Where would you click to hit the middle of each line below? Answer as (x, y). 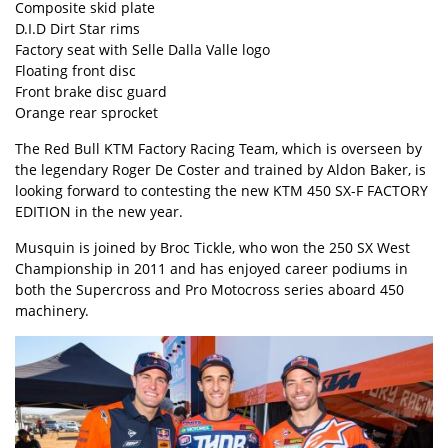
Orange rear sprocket (86, 112)
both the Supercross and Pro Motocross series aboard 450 (209, 289)
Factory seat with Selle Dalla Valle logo (142, 49)
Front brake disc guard (91, 91)
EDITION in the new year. (99, 211)
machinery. (52, 310)
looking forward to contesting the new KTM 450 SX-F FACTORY (221, 190)
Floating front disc (75, 70)
